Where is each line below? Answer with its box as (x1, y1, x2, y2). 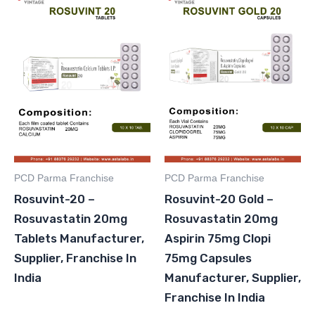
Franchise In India (165, 290, 265, 305)
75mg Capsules (165, 251, 252, 266)
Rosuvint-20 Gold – (165, 192, 274, 207)
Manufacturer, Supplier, (165, 271, 301, 285)
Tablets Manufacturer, (14, 231, 144, 246)
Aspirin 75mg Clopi (165, 231, 271, 246)
